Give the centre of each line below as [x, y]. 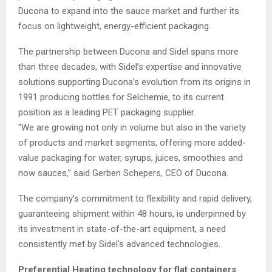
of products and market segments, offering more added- [132, 142]
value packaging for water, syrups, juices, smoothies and [131, 158]
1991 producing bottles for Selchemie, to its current [121, 97]
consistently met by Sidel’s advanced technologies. [119, 244]
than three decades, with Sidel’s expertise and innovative [130, 66]
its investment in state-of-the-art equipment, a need [122, 229]
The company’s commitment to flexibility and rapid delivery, [135, 198]
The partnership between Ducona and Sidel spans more [128, 51]
